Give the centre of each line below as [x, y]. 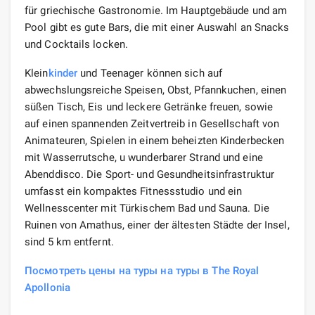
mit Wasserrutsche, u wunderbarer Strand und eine [144, 157]
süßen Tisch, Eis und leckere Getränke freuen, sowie [149, 107]
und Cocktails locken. [77, 44]
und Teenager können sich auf [150, 73]
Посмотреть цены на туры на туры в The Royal [142, 270]
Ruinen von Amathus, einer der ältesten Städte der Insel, [157, 225]
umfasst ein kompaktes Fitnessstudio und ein [134, 191]
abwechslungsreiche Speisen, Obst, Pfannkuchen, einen [156, 90]
